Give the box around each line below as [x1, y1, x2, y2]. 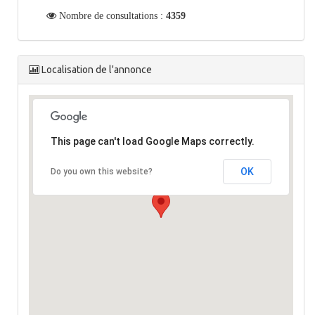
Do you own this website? [51, 166, 153, 176]
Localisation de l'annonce [39, 63, 152, 75]
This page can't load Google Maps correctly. [51, 135, 255, 147]
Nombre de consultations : [56, 10, 166, 20]
